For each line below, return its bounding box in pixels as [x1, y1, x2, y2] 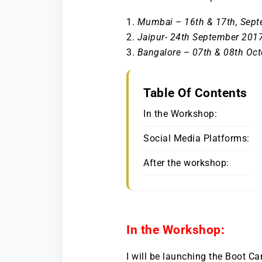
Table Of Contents [143, 85, 247, 100]
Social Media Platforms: [143, 132, 250, 144]
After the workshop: [143, 157, 229, 168]
